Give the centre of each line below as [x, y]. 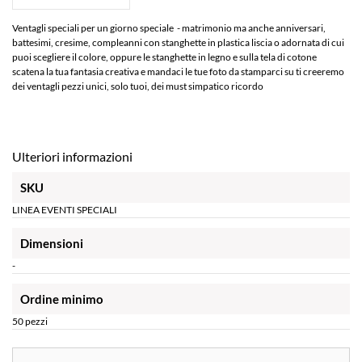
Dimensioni [52, 244]
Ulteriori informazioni [72, 157]
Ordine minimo [62, 299]
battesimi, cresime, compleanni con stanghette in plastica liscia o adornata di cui [178, 43]
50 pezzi [30, 322]
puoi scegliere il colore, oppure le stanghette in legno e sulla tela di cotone [164, 57]
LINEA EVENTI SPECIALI [65, 210]
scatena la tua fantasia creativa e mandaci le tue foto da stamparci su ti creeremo [178, 72]
